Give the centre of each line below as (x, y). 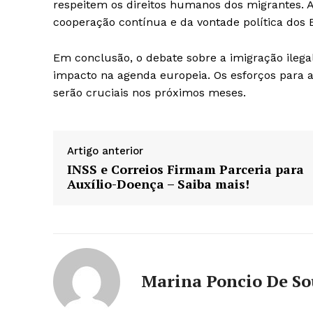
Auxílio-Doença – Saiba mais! (158, 184)
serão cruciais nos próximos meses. (150, 93)
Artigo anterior (105, 151)
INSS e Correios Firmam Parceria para (185, 169)
